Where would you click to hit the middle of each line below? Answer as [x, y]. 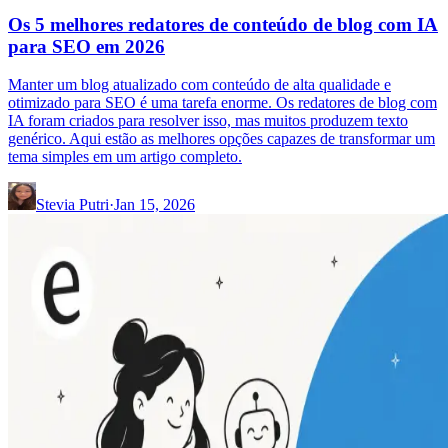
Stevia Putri [72, 205]
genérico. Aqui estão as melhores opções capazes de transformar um [221, 139]
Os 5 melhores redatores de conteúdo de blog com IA [223, 24]
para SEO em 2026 [86, 46]
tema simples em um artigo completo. [125, 157]
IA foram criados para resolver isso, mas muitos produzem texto [208, 121]
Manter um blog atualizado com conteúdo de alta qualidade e [199, 85]
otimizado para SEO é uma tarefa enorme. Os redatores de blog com [222, 103]
